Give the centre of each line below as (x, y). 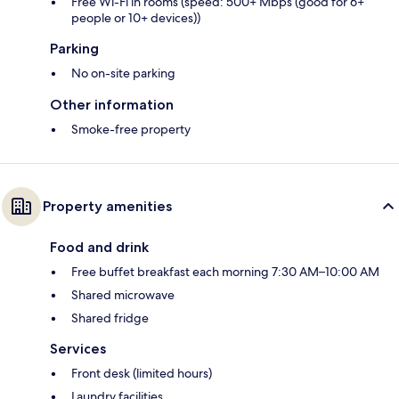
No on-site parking (123, 73)
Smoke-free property (131, 130)
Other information (112, 105)
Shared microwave (123, 295)
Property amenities (107, 207)
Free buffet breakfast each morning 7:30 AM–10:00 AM (225, 272)
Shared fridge (110, 318)
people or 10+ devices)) (136, 18)
